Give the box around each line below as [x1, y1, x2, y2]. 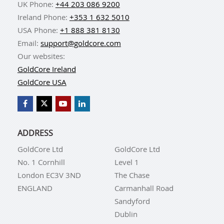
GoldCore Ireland [17, 64, 76, 74]
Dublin [114, 209, 137, 219]
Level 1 [114, 157, 139, 167]
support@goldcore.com [40, 38, 121, 48]
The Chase [114, 170, 149, 180]
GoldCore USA [17, 77, 66, 87]
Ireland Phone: [17, 12, 69, 22]
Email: [17, 38, 40, 48]
